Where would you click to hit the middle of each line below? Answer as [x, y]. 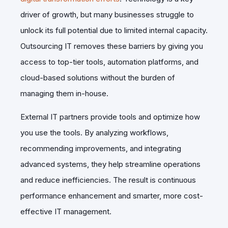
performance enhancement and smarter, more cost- [112, 195]
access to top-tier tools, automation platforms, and [109, 62]
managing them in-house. [64, 93]
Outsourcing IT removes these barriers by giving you [112, 46]
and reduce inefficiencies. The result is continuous [108, 180]
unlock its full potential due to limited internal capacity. [114, 30]
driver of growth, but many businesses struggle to [107, 14]
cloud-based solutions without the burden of [98, 77]
